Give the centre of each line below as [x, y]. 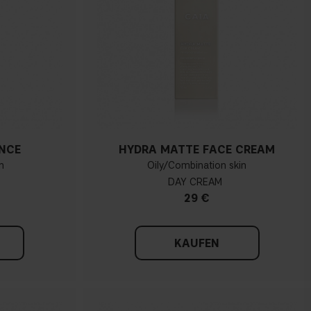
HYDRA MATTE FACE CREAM [197, 150]
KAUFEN [197, 244]
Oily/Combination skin [197, 166]
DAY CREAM [195, 183]
